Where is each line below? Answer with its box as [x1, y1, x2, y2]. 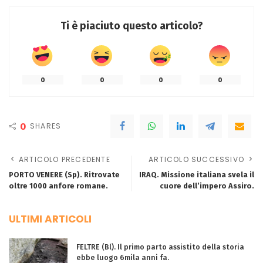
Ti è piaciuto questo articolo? [60, 19, 203, 32]
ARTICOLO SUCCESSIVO [149, 154, 244, 164]
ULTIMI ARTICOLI [9, 212, 92, 226]
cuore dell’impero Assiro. [160, 181, 254, 190]
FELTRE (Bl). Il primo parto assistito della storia [76, 242, 244, 251]
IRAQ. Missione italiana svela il [139, 170, 254, 179]
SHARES [30, 121, 62, 131]
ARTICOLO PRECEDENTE [19, 154, 110, 164]
